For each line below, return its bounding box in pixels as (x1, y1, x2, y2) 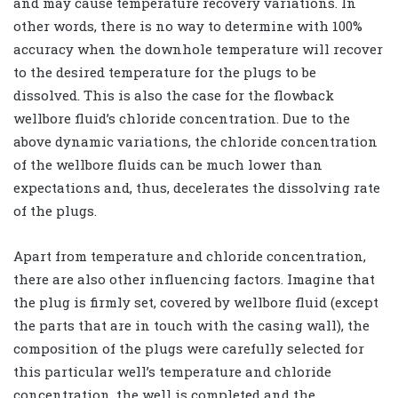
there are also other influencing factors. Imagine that (13, 270, 375, 289)
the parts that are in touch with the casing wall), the (13, 316, 370, 335)
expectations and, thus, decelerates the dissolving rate (13, 179, 380, 197)
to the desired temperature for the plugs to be (13, 63, 316, 82)
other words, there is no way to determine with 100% (13, 17, 362, 36)
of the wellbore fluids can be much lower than (13, 155, 322, 174)
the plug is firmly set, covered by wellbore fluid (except (13, 293, 378, 312)
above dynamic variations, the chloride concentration (13, 132, 378, 151)
